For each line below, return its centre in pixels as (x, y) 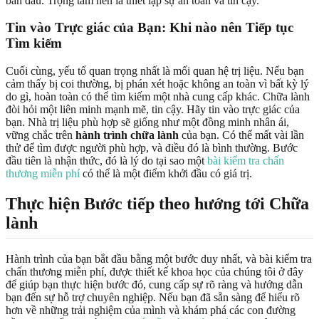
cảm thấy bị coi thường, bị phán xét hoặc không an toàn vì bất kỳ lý (157, 84)
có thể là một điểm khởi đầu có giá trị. (166, 173)
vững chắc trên (41, 135)
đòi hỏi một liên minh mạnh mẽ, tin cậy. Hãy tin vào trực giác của (153, 109)
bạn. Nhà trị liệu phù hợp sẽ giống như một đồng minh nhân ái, (147, 122)
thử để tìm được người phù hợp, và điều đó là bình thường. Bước (152, 148)
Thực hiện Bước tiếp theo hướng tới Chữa (157, 203)
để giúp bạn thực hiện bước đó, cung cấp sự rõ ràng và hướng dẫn (154, 284)
